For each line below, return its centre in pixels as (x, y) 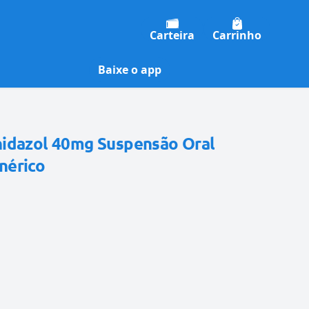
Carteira (172, 35)
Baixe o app (130, 70)
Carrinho (237, 35)
